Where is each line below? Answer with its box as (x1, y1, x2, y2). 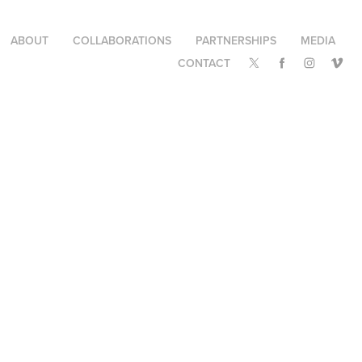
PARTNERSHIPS (196, 32, 277, 48)
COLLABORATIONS (73, 32, 172, 48)
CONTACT (178, 55, 231, 71)
